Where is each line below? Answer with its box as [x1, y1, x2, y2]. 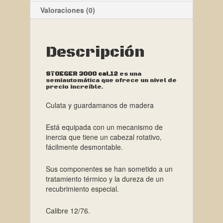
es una [117, 70, 141, 78]
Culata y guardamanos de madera [45, 100, 154, 110]
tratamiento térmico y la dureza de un [45, 173, 164, 184]
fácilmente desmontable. [45, 141, 123, 152]
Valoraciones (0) [40, 4, 95, 15]
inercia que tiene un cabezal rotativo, [45, 131, 162, 142]
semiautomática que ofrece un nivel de [45, 76, 177, 84]
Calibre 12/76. [45, 205, 90, 216]
